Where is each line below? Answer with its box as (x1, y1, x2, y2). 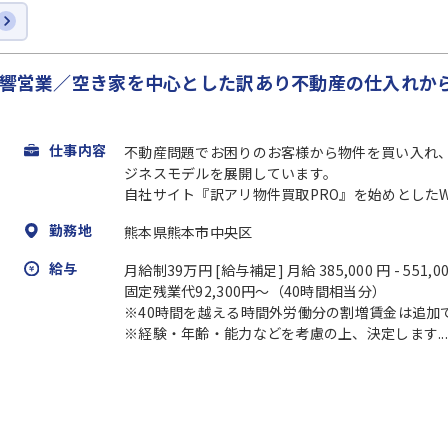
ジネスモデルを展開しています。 (124, 162, 338, 183)
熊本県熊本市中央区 (124, 221, 253, 242)
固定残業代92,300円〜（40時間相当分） (124, 280, 387, 301)
